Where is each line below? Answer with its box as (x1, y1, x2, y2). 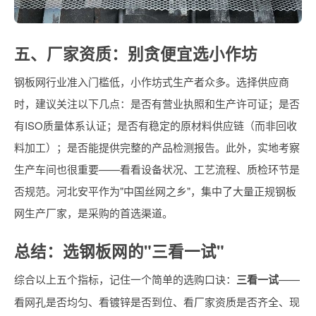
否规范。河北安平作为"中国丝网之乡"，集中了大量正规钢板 (14, 183, 296, 199)
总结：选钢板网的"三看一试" (14, 240, 224, 263)
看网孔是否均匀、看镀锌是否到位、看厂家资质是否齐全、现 (14, 294, 300, 310)
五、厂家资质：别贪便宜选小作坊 (14, 42, 257, 66)
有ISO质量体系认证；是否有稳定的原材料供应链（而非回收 (14, 118, 297, 133)
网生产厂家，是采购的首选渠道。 (14, 205, 173, 221)
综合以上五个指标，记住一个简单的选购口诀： (14, 272, 236, 287)
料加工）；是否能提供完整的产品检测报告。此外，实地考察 (14, 140, 300, 155)
